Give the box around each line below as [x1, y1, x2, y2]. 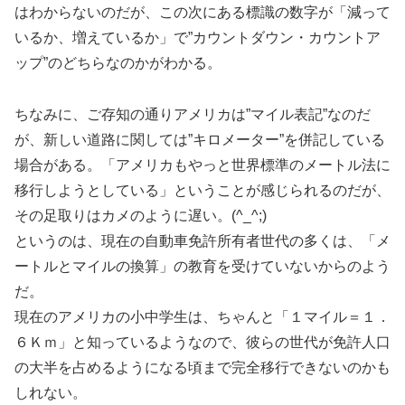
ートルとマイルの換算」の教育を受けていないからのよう [14, 259, 391, 275]
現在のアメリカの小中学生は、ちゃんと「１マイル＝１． [14, 309, 391, 325]
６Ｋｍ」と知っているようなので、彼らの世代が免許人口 [14, 334, 391, 351]
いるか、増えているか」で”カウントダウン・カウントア [14, 30, 381, 46]
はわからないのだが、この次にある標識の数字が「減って [14, 5, 391, 21]
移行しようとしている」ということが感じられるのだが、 [14, 183, 391, 199]
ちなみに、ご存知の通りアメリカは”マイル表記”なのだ [14, 107, 371, 123]
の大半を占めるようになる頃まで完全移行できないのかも [14, 360, 391, 376]
